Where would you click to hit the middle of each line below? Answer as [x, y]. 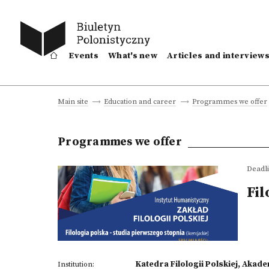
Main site [73, 102]
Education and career [140, 102]
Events [84, 56]
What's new [133, 56]
